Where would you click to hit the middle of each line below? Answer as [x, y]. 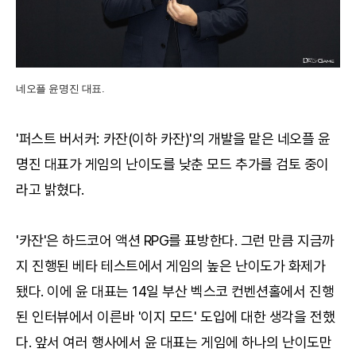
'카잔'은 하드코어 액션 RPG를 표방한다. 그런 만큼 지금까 [175, 240]
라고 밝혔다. [50, 189]
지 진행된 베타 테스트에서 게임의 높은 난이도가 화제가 [171, 265]
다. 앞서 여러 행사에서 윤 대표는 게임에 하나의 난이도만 [174, 342]
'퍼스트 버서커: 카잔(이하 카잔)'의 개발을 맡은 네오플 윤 [173, 138]
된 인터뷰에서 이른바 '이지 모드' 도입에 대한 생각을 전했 [176, 316]
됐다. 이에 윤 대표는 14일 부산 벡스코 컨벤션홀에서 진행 [175, 291]
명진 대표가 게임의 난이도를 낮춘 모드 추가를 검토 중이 [173, 164]
